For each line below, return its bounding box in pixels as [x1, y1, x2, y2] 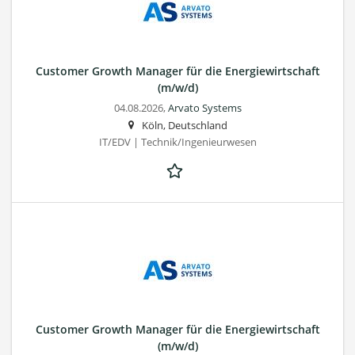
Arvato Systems [167, 101, 242, 115]
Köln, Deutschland [141, 118, 227, 132]
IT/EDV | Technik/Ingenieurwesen [98, 135, 257, 149]
